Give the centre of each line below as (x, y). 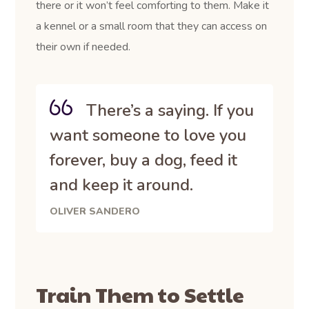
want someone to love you (148, 135)
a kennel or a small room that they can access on (152, 26)
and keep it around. (122, 185)
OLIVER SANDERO (95, 211)
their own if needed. (83, 47)
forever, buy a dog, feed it (144, 160)
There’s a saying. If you (170, 110)
